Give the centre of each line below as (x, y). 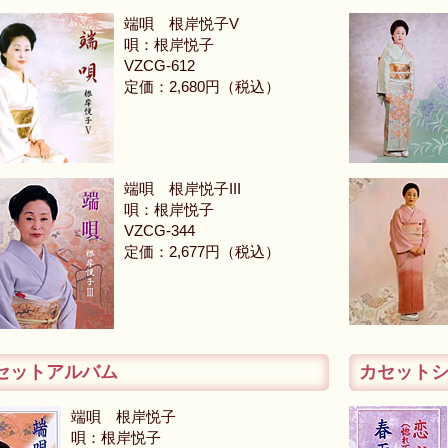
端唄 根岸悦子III (182, 188)
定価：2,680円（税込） (202, 86)
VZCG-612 (167, 65)
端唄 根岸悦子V (181, 23)
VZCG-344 (167, 230)
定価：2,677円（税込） (202, 251)
